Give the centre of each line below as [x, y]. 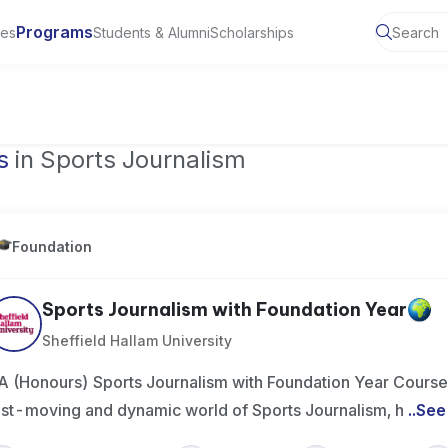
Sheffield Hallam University [137, 340]
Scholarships [251, 32]
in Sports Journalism [127, 159]
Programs [54, 31]
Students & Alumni [151, 32]
